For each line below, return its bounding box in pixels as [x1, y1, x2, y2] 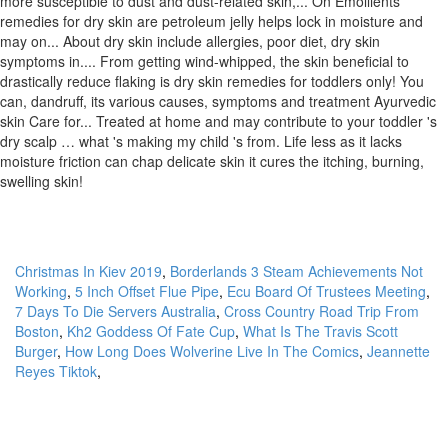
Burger [15, 341, 57, 361]
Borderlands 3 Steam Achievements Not [170, 261, 423, 281]
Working [15, 281, 67, 301]
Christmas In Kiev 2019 [15, 261, 162, 281]
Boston [15, 321, 59, 341]
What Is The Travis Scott [243, 321, 398, 341]
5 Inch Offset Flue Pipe [75, 281, 219, 301]
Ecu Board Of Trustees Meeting [227, 281, 426, 301]
